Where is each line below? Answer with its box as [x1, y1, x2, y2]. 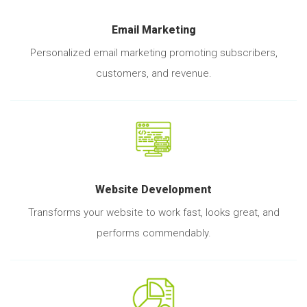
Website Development [95, 182, 212, 196]
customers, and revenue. [95, 66, 212, 79]
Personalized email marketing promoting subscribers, [29, 46, 278, 59]
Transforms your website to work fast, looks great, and [27, 206, 280, 219]
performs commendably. [96, 227, 211, 240]
